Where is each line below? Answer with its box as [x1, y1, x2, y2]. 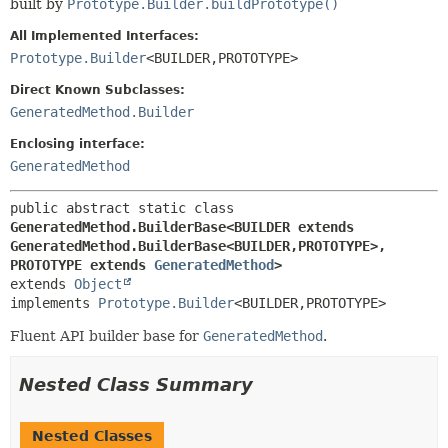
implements [10, 294, 98, 311]
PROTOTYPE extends [10, 256, 154, 273]
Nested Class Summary [19, 373, 253, 395]
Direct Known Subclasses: [10, 82, 185, 97]
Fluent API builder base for [10, 327, 203, 344]
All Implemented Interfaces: [10, 28, 199, 43]
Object [74, 275, 122, 292]
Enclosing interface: [10, 136, 145, 151]
